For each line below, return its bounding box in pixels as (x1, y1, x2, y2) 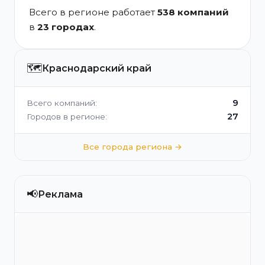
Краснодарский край (42, 62, 151, 74)
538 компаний (157, 7, 229, 18)
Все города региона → (83, 142, 182, 151)
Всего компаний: (27, 98, 97, 108)
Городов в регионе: (27, 112, 107, 121)
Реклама (38, 188, 83, 200)
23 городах (37, 21, 94, 33)
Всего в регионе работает (29, 7, 157, 18)
